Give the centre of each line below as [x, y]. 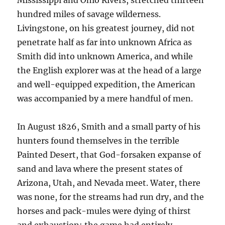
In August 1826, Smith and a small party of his [109, 127]
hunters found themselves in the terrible [98, 141]
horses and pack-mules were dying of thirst [104, 211]
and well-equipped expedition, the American [106, 85]
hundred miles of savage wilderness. [89, 14]
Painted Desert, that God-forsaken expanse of [109, 155]
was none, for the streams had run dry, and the [111, 197]
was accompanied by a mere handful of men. [105, 99]
